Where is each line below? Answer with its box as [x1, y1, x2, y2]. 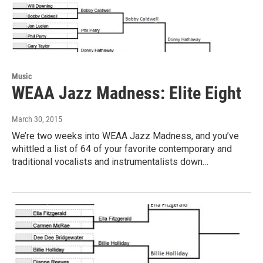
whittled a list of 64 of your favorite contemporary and [12, 143, 232, 155]
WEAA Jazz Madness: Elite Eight [12, 83, 241, 104]
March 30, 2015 [12, 114, 62, 124]
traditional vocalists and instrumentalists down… [12, 156, 208, 168]
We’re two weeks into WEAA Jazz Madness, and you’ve [12, 130, 239, 142]
